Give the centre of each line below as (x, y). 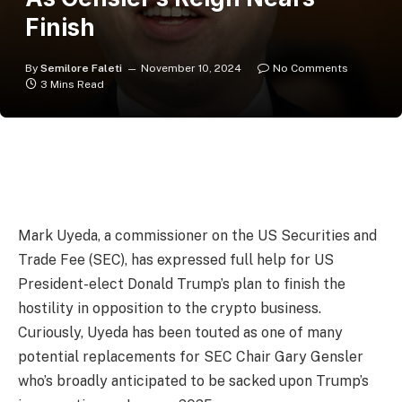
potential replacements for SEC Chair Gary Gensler (191, 357)
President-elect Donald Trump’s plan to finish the (182, 284)
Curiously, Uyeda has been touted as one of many (180, 333)
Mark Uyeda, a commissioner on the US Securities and (197, 236)
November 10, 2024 (191, 68)
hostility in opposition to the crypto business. (170, 309)
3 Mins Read (72, 84)
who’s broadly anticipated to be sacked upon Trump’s (193, 381)
